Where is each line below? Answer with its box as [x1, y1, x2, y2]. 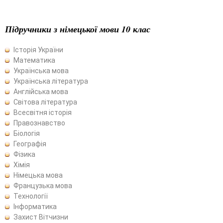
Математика [13, 56, 55, 64]
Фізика [13, 150, 35, 158]
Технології [13, 192, 48, 200]
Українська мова [13, 66, 69, 75]
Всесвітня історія [13, 108, 72, 116]
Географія [13, 139, 46, 148]
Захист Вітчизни [13, 213, 68, 221]
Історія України [13, 45, 63, 54]
